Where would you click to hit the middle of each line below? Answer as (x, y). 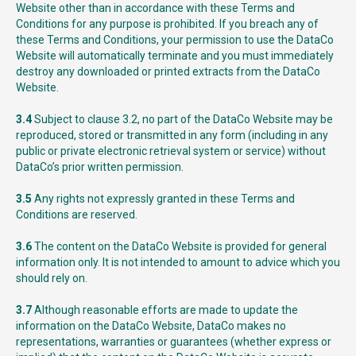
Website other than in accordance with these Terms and (155, 8)
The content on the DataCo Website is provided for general (179, 246)
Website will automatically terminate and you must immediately (175, 56)
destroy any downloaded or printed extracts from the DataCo (168, 72)
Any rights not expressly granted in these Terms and (163, 199)
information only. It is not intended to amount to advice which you (178, 262)
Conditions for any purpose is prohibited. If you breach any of (167, 24)
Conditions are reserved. (77, 215)
